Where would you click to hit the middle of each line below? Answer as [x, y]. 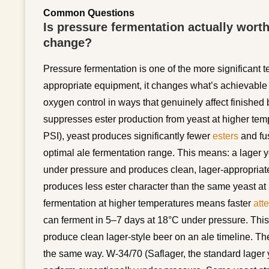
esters [225, 136]
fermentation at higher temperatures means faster [148, 203]
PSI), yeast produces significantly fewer [128, 136]
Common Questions [89, 13]
